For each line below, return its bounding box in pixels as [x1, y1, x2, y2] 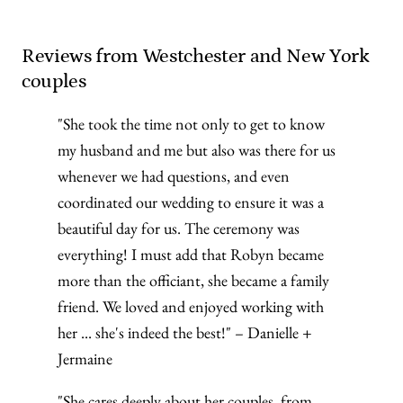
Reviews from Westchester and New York [22, 45, 370, 67]
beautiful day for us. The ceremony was [58, 218, 300, 238]
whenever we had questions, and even [58, 166, 290, 186]
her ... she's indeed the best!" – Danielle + [58, 322, 312, 343]
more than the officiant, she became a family [58, 270, 329, 291]
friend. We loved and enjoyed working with [58, 296, 324, 317]
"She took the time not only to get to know [58, 113, 325, 134]
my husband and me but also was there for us [58, 139, 336, 160]
